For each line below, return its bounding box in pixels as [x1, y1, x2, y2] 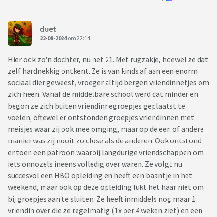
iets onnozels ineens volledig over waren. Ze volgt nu [8, 159, 182, 169]
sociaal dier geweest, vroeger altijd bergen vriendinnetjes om [8, 77, 209, 88]
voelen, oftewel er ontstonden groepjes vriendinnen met [8, 112, 194, 123]
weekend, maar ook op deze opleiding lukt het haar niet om [8, 182, 204, 192]
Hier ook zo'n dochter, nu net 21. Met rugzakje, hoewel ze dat [8, 54, 208, 64]
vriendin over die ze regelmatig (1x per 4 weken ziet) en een [8, 205, 202, 216]
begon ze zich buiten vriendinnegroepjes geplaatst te [8, 101, 185, 111]
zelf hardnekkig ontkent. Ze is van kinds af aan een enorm [8, 66, 198, 76]
